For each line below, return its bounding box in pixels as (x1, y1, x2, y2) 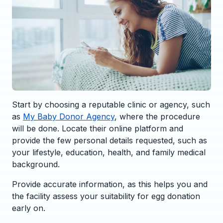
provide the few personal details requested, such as (12, 135, 207, 145)
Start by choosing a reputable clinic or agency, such (12, 99, 210, 110)
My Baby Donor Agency (23, 111, 114, 121)
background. (12, 159, 60, 169)
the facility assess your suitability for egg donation (12, 191, 200, 201)
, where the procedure (114, 111, 200, 121)
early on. (12, 203, 45, 213)
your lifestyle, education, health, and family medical (12, 147, 206, 157)
